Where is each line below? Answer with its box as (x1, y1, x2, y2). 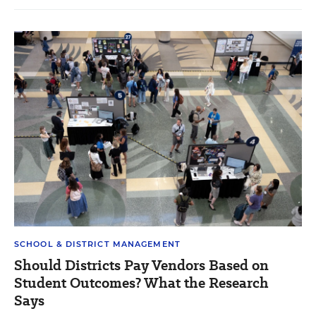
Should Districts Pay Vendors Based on (14, 255, 269, 275)
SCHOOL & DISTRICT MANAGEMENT (14, 238, 181, 249)
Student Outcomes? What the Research (14, 272, 269, 293)
